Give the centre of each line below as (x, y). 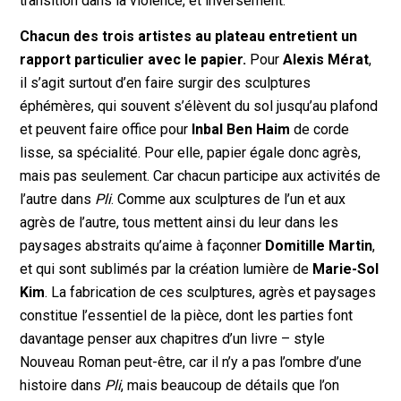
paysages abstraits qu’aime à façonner (141, 245)
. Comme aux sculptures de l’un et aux (229, 199)
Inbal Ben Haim (241, 129)
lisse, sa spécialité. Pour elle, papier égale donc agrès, (191, 152)
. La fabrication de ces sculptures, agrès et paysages (211, 292)
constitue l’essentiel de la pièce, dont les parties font (187, 315)
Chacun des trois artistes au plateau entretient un (189, 36)
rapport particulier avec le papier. (133, 59)
